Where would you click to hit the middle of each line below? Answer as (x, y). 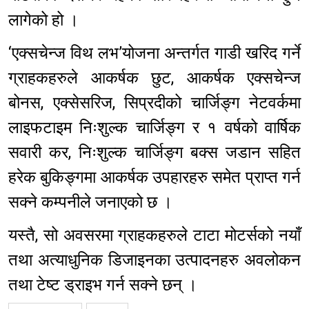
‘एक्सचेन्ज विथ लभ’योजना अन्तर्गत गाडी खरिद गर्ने (154, 53)
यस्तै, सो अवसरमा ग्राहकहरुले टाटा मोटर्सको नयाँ (154, 236)
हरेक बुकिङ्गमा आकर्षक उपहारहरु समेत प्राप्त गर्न (154, 178)
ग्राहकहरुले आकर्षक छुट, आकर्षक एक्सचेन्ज (154, 78)
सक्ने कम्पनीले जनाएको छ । (90, 202)
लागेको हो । (43, 20)
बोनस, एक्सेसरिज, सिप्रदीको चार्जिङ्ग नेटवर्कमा (154, 103)
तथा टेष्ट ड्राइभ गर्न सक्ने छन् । (103, 285)
